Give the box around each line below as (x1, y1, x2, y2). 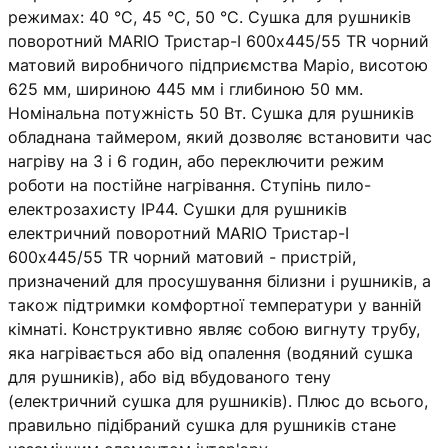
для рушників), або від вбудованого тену (8, 366, 331, 387)
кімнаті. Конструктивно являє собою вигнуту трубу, (8, 318, 420, 339)
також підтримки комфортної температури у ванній (8, 294, 422, 315)
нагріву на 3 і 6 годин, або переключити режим (8, 150, 384, 171)
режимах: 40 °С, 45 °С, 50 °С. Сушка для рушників (8, 6, 411, 27)
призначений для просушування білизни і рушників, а (8, 270, 431, 291)
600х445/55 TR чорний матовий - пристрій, (8, 246, 356, 267)
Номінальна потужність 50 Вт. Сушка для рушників (8, 102, 414, 123)
